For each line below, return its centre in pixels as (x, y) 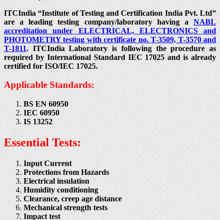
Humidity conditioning (61, 190)
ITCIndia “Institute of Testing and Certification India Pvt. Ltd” (110, 13)
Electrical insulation (56, 181)
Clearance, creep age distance (73, 198)
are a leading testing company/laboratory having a (99, 22)
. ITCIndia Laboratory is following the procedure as (121, 48)
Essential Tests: (42, 143)
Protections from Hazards (66, 172)
